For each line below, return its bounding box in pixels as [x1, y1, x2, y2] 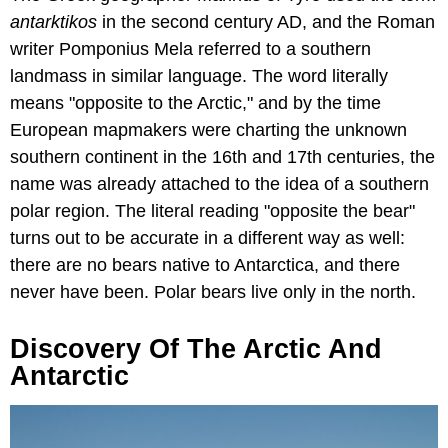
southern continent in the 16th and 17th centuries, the [10, 146, 435, 167]
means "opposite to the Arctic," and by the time [10, 92, 381, 113]
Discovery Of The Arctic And [10, 333, 382, 364]
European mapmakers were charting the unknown [10, 119, 407, 140]
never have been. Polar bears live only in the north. [10, 281, 416, 302]
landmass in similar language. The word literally [10, 65, 388, 86]
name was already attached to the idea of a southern [10, 173, 429, 194]
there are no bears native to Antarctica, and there [10, 254, 400, 275]
